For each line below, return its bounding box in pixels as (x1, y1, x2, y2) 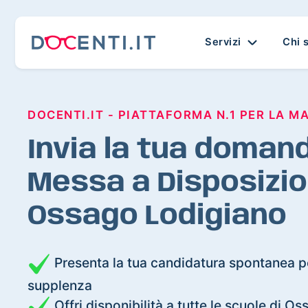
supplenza (27, 276, 92, 294)
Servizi (205, 35, 244, 48)
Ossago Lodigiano (27, 201, 287, 231)
